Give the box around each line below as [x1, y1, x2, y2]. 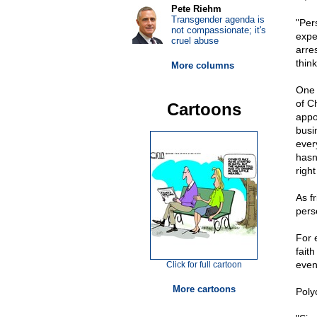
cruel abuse [171, 35, 219, 46]
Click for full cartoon [166, 260, 242, 270]
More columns [171, 60, 234, 71]
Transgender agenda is [171, 14, 265, 25]
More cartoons [172, 284, 236, 294]
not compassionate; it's [171, 25, 266, 35]
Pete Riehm [171, 4, 221, 14]
